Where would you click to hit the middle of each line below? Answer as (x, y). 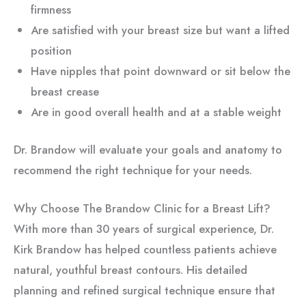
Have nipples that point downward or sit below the (160, 71)
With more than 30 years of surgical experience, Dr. (144, 229)
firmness (51, 10)
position (51, 51)
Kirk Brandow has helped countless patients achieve (145, 250)
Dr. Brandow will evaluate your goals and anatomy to (148, 149)
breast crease (65, 92)
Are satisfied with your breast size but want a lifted (160, 30)
